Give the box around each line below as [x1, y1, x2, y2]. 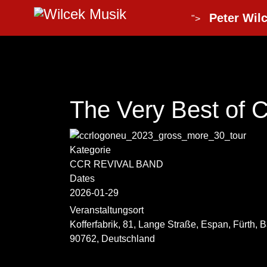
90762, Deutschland [70, 234, 155, 244]
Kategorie [70, 145, 111, 155]
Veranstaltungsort [70, 205, 144, 215]
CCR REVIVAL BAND [70, 159, 163, 169]
